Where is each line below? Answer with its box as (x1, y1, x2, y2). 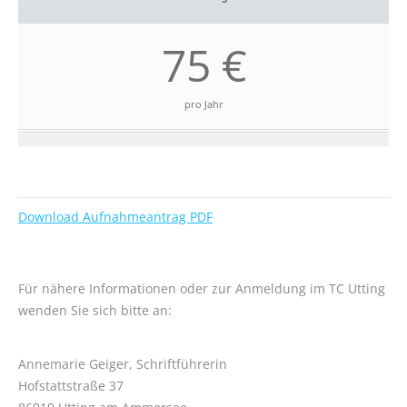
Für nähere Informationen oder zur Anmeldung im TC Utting (18, 280, 385, 297)
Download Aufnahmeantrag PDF (18, 208, 213, 225)
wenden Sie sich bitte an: (18, 302, 172, 319)
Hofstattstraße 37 (18, 377, 124, 394)
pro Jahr (184, 97, 223, 111)
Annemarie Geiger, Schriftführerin (18, 355, 227, 372)
